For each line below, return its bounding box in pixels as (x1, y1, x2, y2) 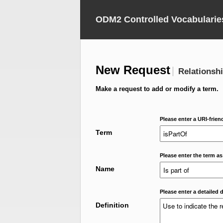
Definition (96, 201, 129, 209)
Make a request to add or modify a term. (96, 85, 219, 93)
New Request (96, 63, 170, 77)
